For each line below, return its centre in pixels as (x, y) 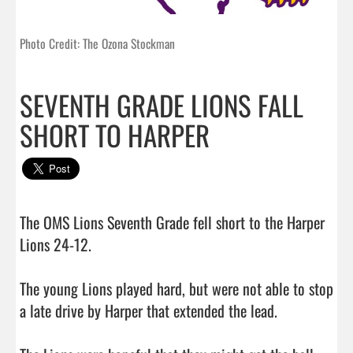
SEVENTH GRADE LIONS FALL (162, 104)
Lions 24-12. (58, 244)
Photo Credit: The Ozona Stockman (97, 43)
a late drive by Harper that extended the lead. (149, 310)
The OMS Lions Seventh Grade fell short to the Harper (172, 222)
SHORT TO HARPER (115, 134)
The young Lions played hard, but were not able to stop (176, 288)
